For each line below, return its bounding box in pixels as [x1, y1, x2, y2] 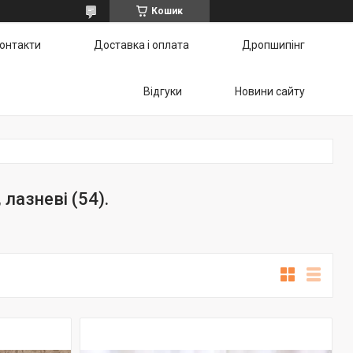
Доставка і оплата [94, 39, 189, 51]
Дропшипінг [242, 39, 305, 51]
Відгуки [143, 85, 182, 98]
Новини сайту [235, 85, 305, 98]
